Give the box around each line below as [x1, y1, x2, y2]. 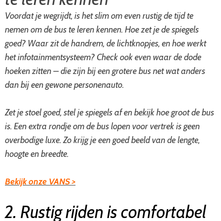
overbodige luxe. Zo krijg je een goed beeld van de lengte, [5, 135, 200, 146]
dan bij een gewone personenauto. [5, 79, 124, 90]
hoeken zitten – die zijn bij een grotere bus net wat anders [5, 66, 205, 76]
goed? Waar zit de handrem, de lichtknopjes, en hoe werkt [5, 38, 206, 49]
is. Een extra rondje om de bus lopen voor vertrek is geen [5, 121, 200, 132]
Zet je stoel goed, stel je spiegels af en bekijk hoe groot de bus [5, 107, 214, 118]
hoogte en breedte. [5, 148, 69, 159]
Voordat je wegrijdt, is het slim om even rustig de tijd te [5, 10, 193, 21]
